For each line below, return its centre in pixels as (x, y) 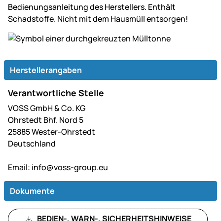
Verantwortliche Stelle (56, 92)
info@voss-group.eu (69, 167)
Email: (19, 167)
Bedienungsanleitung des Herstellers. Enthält (92, 7)
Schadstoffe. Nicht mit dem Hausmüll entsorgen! (98, 18)
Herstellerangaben (46, 70)
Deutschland (32, 143)
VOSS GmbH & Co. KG (47, 108)
